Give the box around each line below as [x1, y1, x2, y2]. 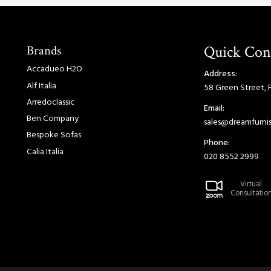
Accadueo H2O [27, 62, 82, 77]
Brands [27, 42, 61, 59]
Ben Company [27, 112, 79, 126]
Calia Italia [27, 145, 64, 159]
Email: [203, 102, 224, 116]
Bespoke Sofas [27, 128, 81, 143]
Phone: [203, 136, 230, 151]
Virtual [240, 178, 263, 191]
